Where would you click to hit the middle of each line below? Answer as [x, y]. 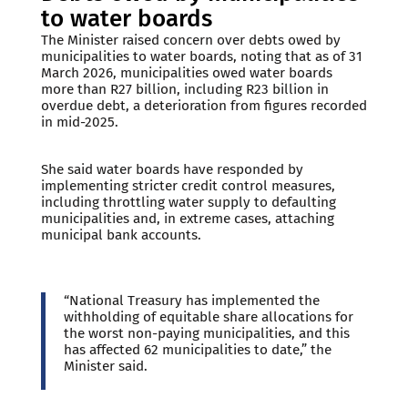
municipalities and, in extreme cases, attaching [187, 218]
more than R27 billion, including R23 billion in [184, 90]
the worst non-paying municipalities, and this [206, 333]
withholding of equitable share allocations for [208, 316]
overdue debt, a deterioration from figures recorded [204, 106]
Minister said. [105, 366]
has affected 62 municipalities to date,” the [197, 349]
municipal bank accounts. [121, 235]
